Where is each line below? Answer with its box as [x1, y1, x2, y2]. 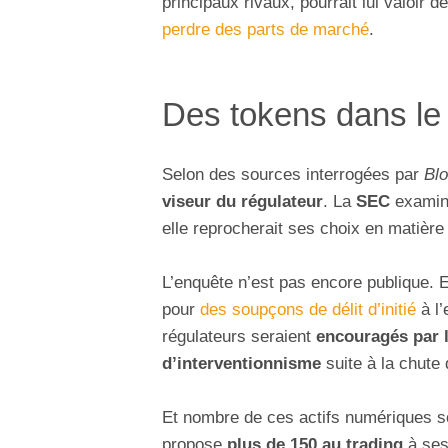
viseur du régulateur [162, 191, 323, 211]
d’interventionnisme [162, 354, 321, 374]
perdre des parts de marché [162, 20, 369, 40]
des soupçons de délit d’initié [200, 300, 416, 320]
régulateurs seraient [162, 327, 316, 347]
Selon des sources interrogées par [162, 164, 424, 184]
